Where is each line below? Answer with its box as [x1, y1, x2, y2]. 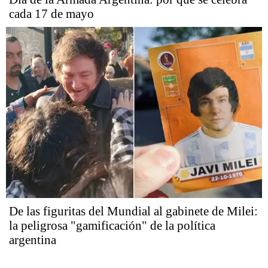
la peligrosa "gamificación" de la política [9, 218, 215, 233]
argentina [9, 232, 56, 247]
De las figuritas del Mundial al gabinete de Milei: [9, 203, 258, 218]
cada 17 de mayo [9, 6, 94, 21]
